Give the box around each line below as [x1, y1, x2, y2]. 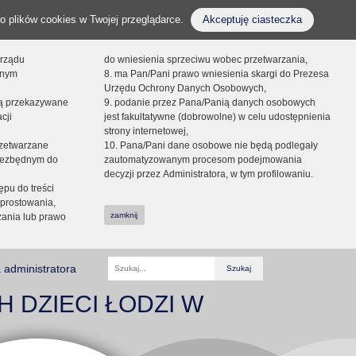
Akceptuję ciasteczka [203, 14, 302, 25]
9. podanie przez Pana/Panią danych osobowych [103, 97, 315, 108]
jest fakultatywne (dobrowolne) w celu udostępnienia [103, 111, 331, 122]
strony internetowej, [103, 126, 188, 137]
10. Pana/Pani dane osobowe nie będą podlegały [103, 140, 318, 151]
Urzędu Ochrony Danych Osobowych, [103, 83, 266, 94]
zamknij [110, 210, 138, 219]
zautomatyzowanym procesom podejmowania [103, 154, 302, 165]
